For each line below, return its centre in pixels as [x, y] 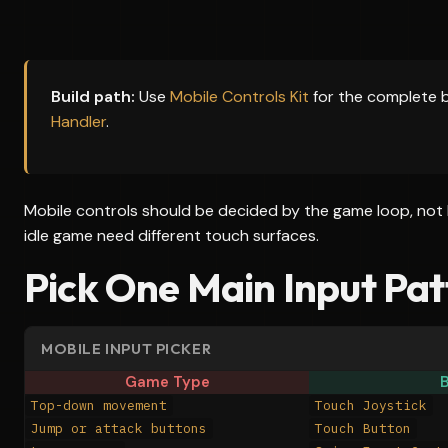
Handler [78, 121]
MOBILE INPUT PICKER [126, 348]
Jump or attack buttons [119, 428]
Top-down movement [99, 405]
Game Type [167, 382]
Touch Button [363, 428]
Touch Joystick [371, 405]
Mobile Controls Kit [239, 96]
